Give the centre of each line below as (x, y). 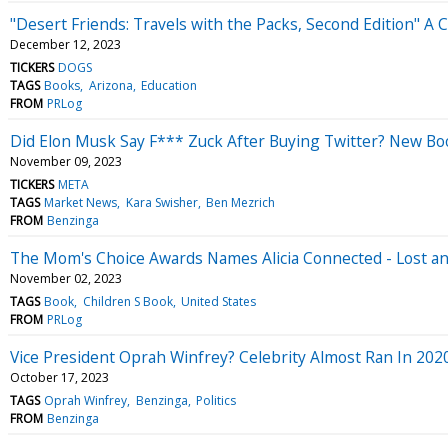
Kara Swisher (161, 202)
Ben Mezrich (240, 202)
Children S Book (127, 301)
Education (168, 85)
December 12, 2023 (65, 44)
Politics (215, 400)
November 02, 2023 (66, 278)
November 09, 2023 (66, 161)
